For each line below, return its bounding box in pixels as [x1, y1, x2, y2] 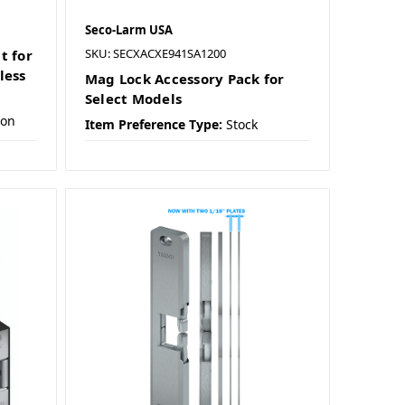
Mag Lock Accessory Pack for [84, 70, 285, 89]
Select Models [84, 89, 183, 108]
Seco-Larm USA [84, 22, 173, 39]
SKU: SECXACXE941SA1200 [84, 45, 226, 62]
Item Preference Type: [84, 116, 222, 134]
